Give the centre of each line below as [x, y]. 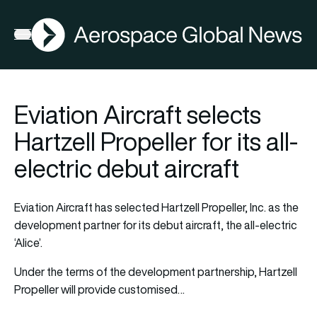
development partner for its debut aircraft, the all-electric [156, 225]
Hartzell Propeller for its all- [156, 141]
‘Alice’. [28, 242]
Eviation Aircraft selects [138, 114]
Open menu [42, 37]
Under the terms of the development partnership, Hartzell [156, 271]
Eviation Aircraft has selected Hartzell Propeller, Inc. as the [156, 207]
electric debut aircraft [127, 168]
